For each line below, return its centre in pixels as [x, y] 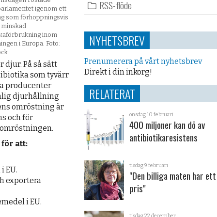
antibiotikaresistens [164, 138]
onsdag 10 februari [152, 115]
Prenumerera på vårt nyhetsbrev [143, 62]
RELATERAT [112, 94]
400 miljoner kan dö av [167, 125]
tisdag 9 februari [149, 165]
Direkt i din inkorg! [118, 72]
